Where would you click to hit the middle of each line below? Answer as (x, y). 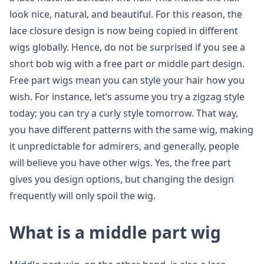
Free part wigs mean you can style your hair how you (127, 80)
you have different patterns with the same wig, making (131, 130)
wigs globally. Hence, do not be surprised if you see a (127, 47)
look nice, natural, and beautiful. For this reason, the (126, 14)
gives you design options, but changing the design (122, 179)
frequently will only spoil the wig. (82, 196)
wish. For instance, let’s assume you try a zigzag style (127, 97)
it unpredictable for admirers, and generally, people (124, 146)
